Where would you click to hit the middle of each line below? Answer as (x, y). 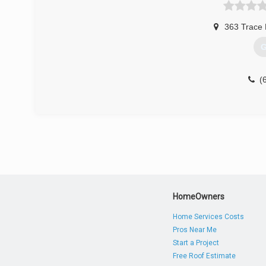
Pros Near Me (195, 230)
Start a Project (196, 243)
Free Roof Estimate (205, 256)
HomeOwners (199, 197)
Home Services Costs (209, 217)
